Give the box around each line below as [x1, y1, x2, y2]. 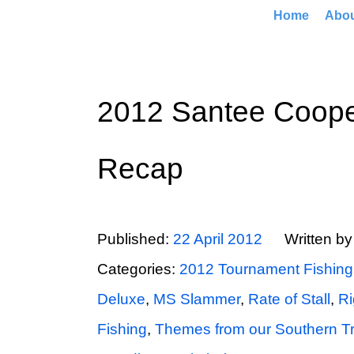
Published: [96, 231, 173, 247]
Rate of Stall [247, 291, 330, 307]
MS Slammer [153, 291, 240, 307]
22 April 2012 [172, 231, 262, 247]
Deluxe [96, 291, 145, 307]
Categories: [96, 261, 179, 277]
